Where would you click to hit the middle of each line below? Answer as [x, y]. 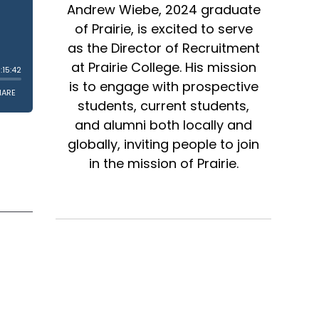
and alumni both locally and [164, 125]
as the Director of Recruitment [163, 48]
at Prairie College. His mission [163, 67]
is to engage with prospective [163, 86]
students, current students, [164, 105]
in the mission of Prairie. [163, 163]
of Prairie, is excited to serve [163, 28]
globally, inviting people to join [164, 144]
